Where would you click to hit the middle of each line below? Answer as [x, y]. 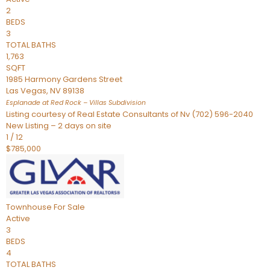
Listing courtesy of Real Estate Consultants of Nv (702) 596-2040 [130, 114]
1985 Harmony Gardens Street [64, 79]
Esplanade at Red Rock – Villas [56, 103]
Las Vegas [26, 91]
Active [18, 218]
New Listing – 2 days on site [59, 126]
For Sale [69, 207]
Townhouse [29, 207]
